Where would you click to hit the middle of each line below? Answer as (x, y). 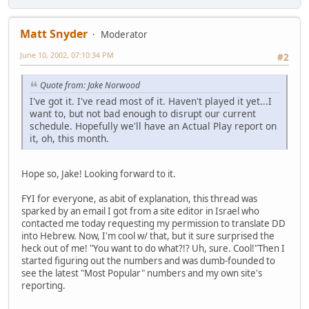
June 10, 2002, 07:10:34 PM (67, 54)
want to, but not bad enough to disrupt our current (143, 113)
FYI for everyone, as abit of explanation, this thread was (139, 198)
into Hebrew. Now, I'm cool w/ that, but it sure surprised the (148, 236)
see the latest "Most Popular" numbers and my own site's (142, 273)
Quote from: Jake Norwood (90, 86)
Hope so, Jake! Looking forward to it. (99, 173)
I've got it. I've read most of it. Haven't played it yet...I (151, 101)
